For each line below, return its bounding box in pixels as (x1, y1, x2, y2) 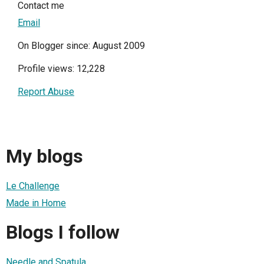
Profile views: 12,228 (18, 62, 105, 74)
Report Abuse (18, 85, 74, 97)
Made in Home (6, 197, 66, 209)
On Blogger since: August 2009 (18, 39, 145, 51)
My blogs (6, 145, 83, 168)
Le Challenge (6, 180, 60, 192)
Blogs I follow (6, 221, 120, 244)
